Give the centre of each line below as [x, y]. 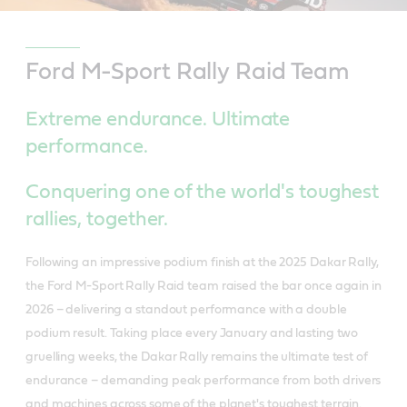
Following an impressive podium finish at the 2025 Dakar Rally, [202, 263]
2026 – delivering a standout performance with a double [186, 310]
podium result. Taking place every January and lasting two [192, 334]
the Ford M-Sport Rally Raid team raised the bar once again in [203, 287]
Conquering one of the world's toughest [203, 192]
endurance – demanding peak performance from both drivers [203, 381]
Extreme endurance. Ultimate [158, 119]
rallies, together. [97, 219]
